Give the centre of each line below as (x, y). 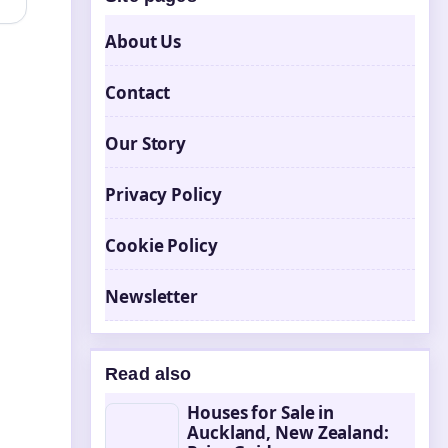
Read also (148, 374)
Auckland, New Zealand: (288, 432)
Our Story (146, 143)
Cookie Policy (161, 245)
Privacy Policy (163, 194)
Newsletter (151, 296)
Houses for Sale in (261, 412)
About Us (143, 41)
